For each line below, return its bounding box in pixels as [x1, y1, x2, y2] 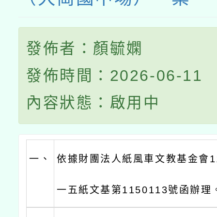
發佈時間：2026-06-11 [26, 67, 203, 84]
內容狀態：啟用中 [26, 94, 160, 111]
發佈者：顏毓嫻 [26, 40, 143, 57]
